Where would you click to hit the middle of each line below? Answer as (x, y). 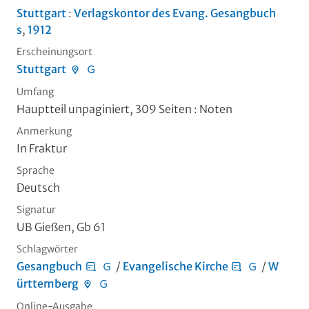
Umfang (35, 92)
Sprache (36, 171)
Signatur (36, 210)
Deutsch (38, 188)
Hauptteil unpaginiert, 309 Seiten (104, 109)
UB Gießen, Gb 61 (61, 227)
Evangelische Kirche (175, 267)
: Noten (212, 109)
